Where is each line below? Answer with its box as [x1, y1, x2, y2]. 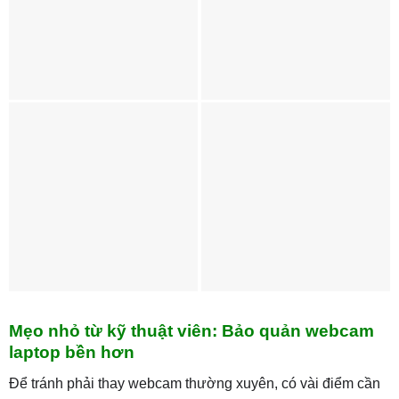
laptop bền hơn [8, 343, 134, 362]
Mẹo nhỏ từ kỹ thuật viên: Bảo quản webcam [8, 322, 374, 341]
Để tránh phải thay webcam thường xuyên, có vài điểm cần [8, 375, 380, 391]
